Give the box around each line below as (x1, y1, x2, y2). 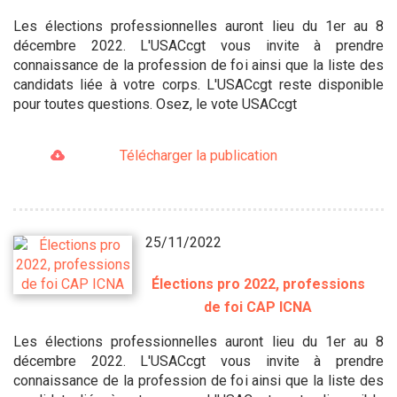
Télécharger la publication (119, 147, 277, 165)
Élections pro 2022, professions (151, 275, 365, 292)
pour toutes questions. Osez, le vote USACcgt (13, 96, 297, 113)
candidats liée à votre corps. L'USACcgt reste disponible (13, 76, 384, 94)
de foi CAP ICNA (204, 298, 313, 315)
